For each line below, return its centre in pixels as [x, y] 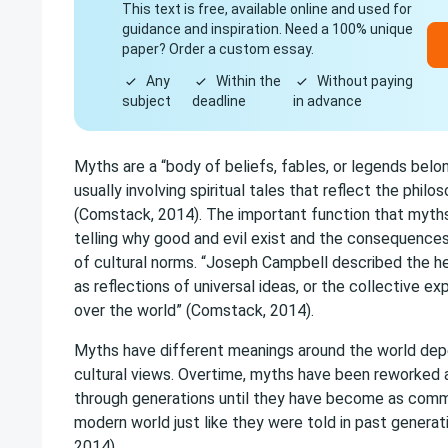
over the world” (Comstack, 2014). [194, 310]
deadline [218, 101]
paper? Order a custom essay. [218, 49]
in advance [328, 101]
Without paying [365, 81]
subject [146, 101]
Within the [248, 81]
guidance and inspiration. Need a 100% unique [267, 29]
